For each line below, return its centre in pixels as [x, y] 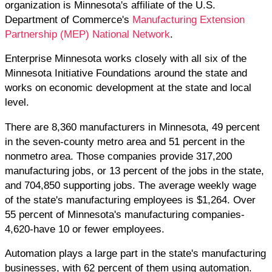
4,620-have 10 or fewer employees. [85, 229]
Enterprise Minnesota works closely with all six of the [126, 59]
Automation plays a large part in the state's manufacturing [135, 253]
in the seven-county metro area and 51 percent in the [125, 141]
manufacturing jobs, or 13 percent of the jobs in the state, [134, 170]
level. [17, 102]
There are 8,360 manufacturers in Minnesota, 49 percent [132, 127]
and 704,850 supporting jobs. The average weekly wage [131, 185]
